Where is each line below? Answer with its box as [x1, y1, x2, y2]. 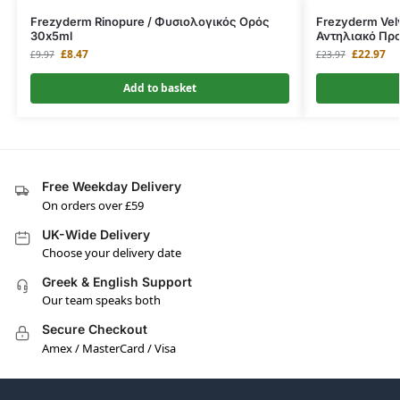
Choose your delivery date [42, 244, 181, 261]
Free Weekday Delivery [42, 179, 181, 195]
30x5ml [29, 29, 72, 44]
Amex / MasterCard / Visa [42, 339, 176, 356]
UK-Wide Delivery [42, 226, 150, 242]
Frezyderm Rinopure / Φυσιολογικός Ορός [29, 14, 270, 29]
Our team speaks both [42, 292, 161, 309]
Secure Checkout [42, 321, 147, 337]
